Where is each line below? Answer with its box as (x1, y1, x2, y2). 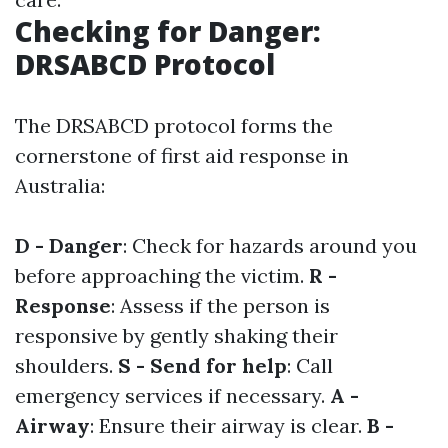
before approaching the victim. (15, 263, 309, 288)
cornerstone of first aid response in (15, 143, 349, 168)
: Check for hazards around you (123, 233, 417, 258)
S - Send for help (118, 353, 287, 378)
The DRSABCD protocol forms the (15, 113, 333, 138)
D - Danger (15, 233, 123, 258)
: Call (287, 353, 333, 378)
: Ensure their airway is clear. (90, 413, 367, 438)
